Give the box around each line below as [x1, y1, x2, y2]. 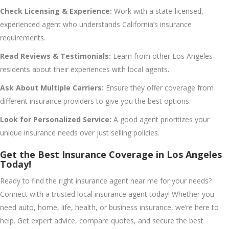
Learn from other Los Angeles [111, 51, 213, 61]
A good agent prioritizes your [111, 114, 210, 124]
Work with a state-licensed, [112, 6, 203, 16]
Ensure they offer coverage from [104, 82, 214, 93]
